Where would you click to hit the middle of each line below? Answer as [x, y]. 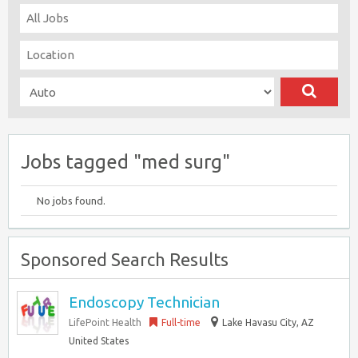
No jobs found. [71, 201]
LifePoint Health [105, 322]
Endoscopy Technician [144, 302]
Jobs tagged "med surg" [125, 162]
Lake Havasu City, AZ [268, 322]
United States [99, 341]
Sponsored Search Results [125, 259]
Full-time [181, 322]
